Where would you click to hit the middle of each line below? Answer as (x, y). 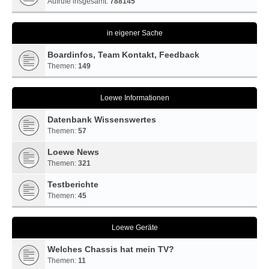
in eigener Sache (134, 33)
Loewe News (73, 152)
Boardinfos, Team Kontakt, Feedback (123, 55)
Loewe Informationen (134, 98)
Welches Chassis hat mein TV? (111, 249)
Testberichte (73, 184)
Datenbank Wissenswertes (102, 119)
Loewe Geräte (134, 228)
